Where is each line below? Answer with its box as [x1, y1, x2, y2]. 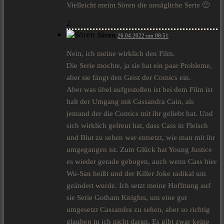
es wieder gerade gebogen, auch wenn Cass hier [66, 157, 216, 166]
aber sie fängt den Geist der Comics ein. [66, 73, 191, 82]
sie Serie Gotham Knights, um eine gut [66, 193, 187, 202]
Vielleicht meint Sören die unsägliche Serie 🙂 [66, 1, 209, 9]
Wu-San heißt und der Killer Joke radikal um [66, 169, 206, 178]
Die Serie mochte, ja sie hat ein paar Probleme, [66, 61, 212, 70]
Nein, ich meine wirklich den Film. [66, 49, 175, 58]
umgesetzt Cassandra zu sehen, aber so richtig [66, 205, 210, 214]
